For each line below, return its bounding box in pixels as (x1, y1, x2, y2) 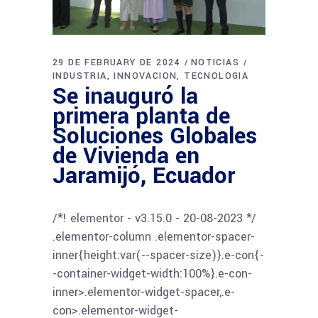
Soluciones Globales (53, 120, 257, 153)
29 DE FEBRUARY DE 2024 (53, 56, 180, 70)
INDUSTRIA (53, 70, 107, 83)
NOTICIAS (190, 56, 240, 70)
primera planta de (53, 100, 230, 133)
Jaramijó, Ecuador (53, 160, 235, 193)
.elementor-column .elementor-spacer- (53, 229, 255, 246)
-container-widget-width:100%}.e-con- (53, 265, 252, 283)
